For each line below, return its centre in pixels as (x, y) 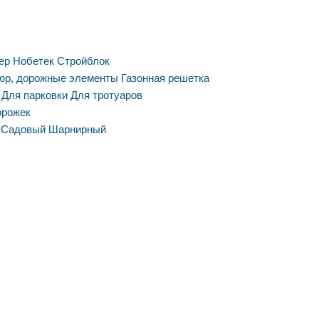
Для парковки (35, 95)
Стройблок (83, 61)
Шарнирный (77, 130)
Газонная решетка (165, 78)
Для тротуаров (106, 95)
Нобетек (33, 61)
